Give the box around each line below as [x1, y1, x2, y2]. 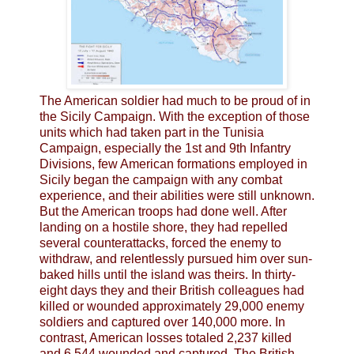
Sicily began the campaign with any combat [40, 172, 282, 186]
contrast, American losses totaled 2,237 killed [40, 330, 292, 345]
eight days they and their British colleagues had [40, 283, 304, 297]
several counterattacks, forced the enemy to [40, 235, 281, 250]
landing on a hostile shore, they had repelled [40, 220, 288, 234]
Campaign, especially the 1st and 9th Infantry [40, 141, 291, 155]
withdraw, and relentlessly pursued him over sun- [40, 251, 312, 265]
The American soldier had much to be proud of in [40, 93, 311, 107]
